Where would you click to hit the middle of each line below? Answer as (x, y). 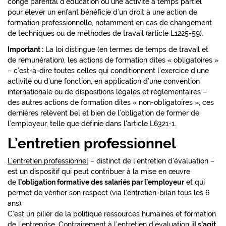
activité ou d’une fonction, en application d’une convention (104, 81)
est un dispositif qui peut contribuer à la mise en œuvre (99, 171)
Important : (25, 50)
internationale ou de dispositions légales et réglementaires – (107, 92)
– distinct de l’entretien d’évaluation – (151, 161)
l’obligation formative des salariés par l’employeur (101, 182)
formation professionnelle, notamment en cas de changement (110, 23)
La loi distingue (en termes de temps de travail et (126, 50)
